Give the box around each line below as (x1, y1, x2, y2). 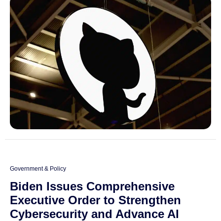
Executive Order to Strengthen (10, 193, 181, 207)
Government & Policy (10, 165, 66, 173)
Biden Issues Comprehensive (10, 180, 175, 193)
